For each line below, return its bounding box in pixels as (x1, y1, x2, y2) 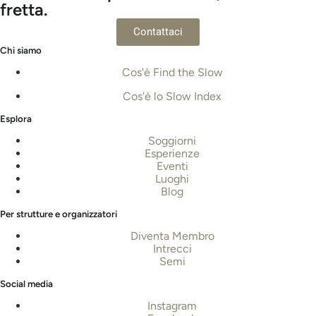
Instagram (147, 298, 197, 312)
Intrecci (152, 241, 192, 255)
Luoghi (155, 171, 189, 186)
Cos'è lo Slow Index (123, 89, 221, 103)
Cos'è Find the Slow (121, 65, 223, 79)
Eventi (156, 159, 188, 173)
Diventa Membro (130, 229, 214, 243)
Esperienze (145, 146, 200, 160)
